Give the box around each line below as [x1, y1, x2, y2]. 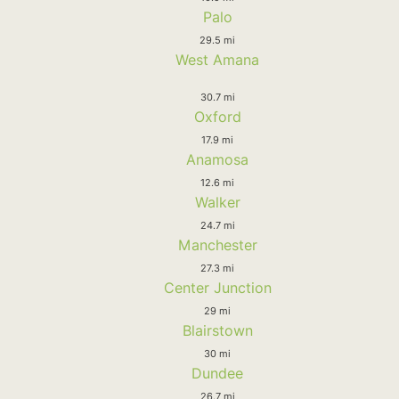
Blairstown [182, 321, 253, 339]
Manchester [177, 235, 257, 254]
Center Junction [163, 278, 272, 297]
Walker [194, 192, 240, 211]
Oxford [193, 107, 241, 126]
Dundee [191, 363, 243, 382]
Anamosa [186, 150, 248, 168]
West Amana [175, 50, 259, 69]
